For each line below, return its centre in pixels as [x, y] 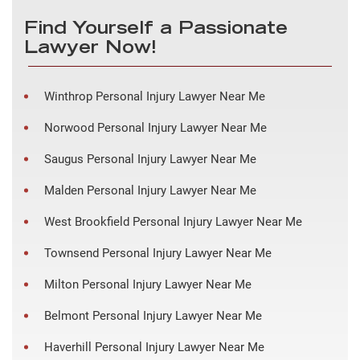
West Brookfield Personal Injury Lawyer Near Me [173, 221]
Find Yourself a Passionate [156, 29]
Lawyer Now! [90, 49]
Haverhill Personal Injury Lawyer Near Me [154, 347]
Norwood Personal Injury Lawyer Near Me [155, 127]
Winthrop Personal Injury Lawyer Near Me [155, 96]
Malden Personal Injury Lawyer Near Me [150, 190]
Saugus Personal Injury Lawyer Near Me [150, 159]
